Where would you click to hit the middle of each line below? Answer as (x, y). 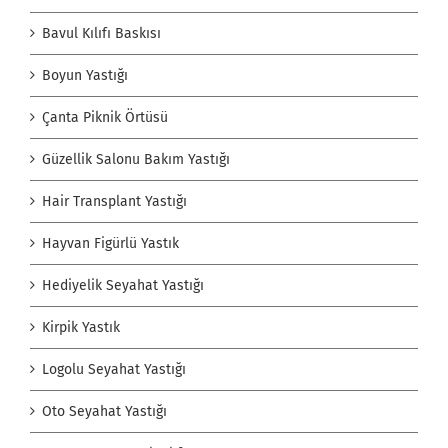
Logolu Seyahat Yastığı (114, 370)
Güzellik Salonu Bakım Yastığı (136, 160)
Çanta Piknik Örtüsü (105, 118)
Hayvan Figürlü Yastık (110, 244)
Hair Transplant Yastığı (114, 202)
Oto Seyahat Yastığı (104, 412)
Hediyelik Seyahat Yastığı (123, 286)
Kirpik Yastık (81, 328)
